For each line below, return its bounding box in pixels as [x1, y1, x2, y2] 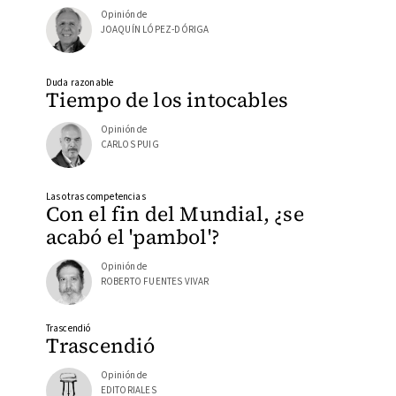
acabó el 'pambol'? [45, 223, 221, 252]
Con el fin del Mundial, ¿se [45, 200, 304, 229]
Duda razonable [45, 75, 114, 89]
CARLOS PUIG [100, 137, 159, 151]
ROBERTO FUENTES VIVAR [100, 275, 209, 289]
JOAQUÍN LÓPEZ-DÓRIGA [100, 23, 209, 37]
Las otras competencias [45, 190, 146, 204]
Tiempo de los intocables [45, 85, 289, 114]
